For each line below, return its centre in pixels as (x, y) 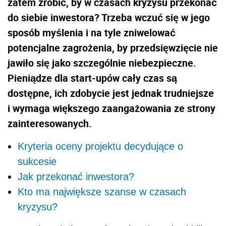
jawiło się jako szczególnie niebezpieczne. (102, 63)
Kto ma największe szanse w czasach (102, 192)
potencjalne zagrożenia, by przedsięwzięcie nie (113, 48)
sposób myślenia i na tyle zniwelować (92, 33)
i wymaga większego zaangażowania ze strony (111, 108)
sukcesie (37, 162)
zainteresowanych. (50, 124)
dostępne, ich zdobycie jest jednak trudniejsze (111, 93)
